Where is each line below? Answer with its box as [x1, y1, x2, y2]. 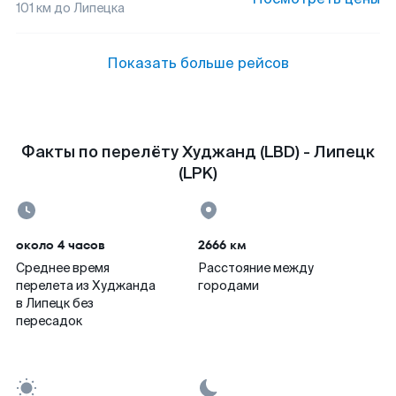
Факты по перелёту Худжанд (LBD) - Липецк [21, 141, 375, 163]
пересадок [16, 313, 82, 329]
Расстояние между [198, 260, 314, 276]
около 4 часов [16, 236, 105, 254]
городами [198, 278, 259, 293]
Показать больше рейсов [107, 54, 289, 72]
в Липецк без [16, 295, 94, 311]
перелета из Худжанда [16, 278, 156, 293]
